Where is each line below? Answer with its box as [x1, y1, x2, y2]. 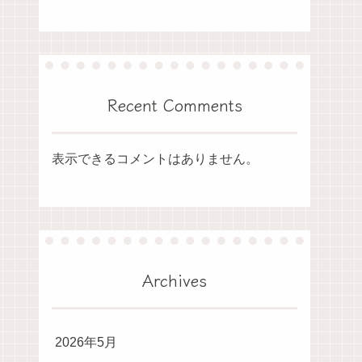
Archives [142, 267, 207, 292]
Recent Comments [107, 92, 242, 116]
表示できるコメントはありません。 [52, 151, 259, 166]
